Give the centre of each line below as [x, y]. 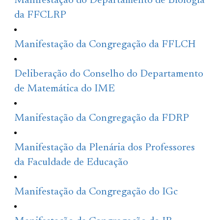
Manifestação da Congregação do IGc [96, 192]
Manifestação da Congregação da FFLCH [105, 45]
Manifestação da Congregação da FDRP [102, 118]
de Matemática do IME [65, 89]
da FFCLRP [41, 15]
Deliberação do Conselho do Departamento [109, 74]
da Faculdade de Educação [71, 163]
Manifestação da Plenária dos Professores [105, 148]
